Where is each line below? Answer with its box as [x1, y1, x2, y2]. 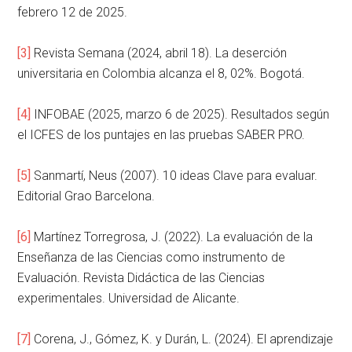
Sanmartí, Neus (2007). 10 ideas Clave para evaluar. [31, 168, 318, 184]
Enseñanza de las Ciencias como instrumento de [17, 250, 286, 266]
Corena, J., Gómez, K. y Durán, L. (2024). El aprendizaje [31, 332, 334, 347]
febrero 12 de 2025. [17, 5, 128, 20]
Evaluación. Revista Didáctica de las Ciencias [17, 270, 266, 286]
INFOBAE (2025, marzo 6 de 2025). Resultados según [31, 107, 330, 123]
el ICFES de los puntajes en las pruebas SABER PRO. [17, 127, 306, 143]
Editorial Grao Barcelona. [17, 189, 156, 204]
